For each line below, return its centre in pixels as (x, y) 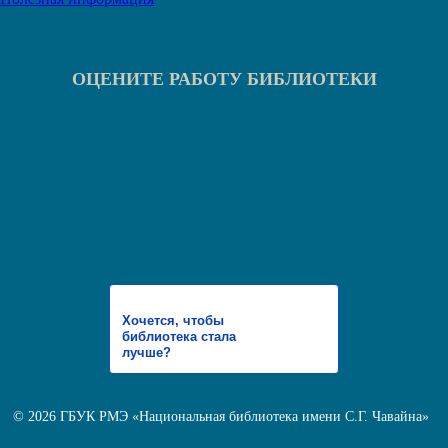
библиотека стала (179, 337)
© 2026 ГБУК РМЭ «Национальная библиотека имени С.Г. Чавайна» (221, 417)
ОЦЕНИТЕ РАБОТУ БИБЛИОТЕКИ (224, 79)
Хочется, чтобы (173, 321)
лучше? (146, 353)
